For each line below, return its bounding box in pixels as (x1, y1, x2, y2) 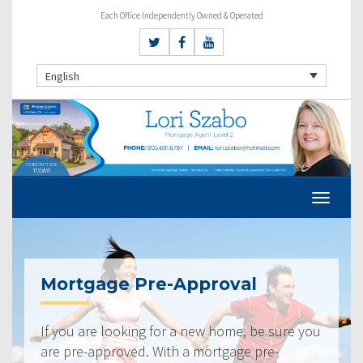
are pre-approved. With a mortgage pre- (41, 341, 279, 361)
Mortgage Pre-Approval (41, 273, 257, 294)
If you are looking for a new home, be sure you (41, 321, 321, 340)
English (45, 68, 79, 83)
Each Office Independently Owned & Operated (100, 10, 263, 21)
